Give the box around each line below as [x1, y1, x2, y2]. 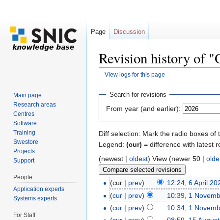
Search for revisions [109, 91, 166, 99]
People [13, 173, 33, 181]
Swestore [13, 138, 39, 145]
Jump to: [99, 78, 128, 86]
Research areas [13, 101, 56, 108]
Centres [13, 110, 35, 117]
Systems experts [13, 194, 57, 202]
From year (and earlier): [106, 104, 181, 112]
